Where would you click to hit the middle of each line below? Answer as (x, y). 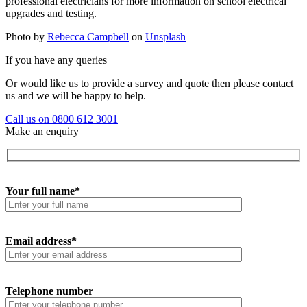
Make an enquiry (42, 131)
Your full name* (43, 191)
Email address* (41, 241)
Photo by (26, 36)
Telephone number (49, 291)
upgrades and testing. (51, 13)
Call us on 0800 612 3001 (62, 119)
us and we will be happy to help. (76, 95)
